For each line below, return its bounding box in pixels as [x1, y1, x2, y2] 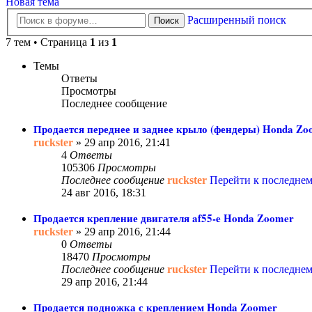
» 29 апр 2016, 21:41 [73, 136, 171, 149]
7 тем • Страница [6, 36, 90, 49]
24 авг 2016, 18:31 [61, 187, 146, 199]
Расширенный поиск [187, 14, 286, 26]
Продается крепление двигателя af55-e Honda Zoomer [33, 210, 294, 226]
